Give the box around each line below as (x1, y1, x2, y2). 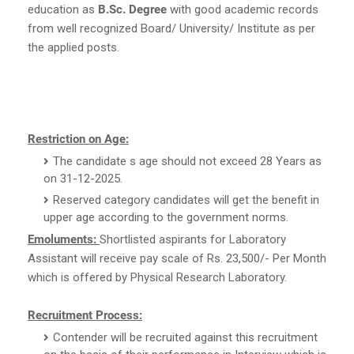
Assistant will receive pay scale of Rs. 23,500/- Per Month (28, 250, 326, 265)
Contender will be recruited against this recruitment (53, 330, 318, 345)
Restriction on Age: (28, 131, 129, 146)
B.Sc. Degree (98, 2, 170, 17)
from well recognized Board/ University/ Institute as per (28, 21, 315, 36)
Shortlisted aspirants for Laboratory (100, 232, 286, 247)
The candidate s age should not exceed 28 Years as (53, 153, 322, 168)
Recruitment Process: (28, 307, 142, 322)
